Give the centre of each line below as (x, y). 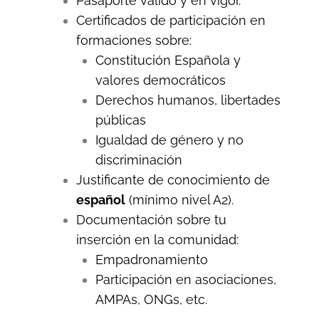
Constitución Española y (168, 60)
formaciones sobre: (134, 40)
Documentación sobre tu (151, 219)
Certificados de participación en (171, 20)
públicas (120, 120)
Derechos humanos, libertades (188, 100)
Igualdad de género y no (169, 140)
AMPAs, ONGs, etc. (151, 299)
